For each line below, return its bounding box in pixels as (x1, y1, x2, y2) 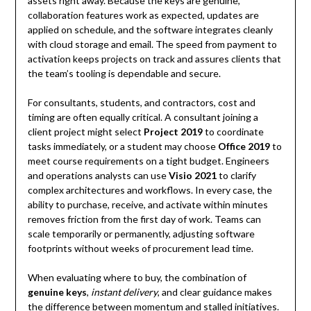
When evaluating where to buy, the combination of (27, 271, 246, 284)
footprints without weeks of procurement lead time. (27, 242, 253, 255)
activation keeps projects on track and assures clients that (27, 53, 281, 65)
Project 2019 (143, 126, 203, 138)
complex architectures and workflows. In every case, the (27, 184, 272, 196)
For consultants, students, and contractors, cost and (27, 96, 255, 109)
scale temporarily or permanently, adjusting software (27, 228, 255, 240)
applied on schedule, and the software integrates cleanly (27, 24, 273, 36)
